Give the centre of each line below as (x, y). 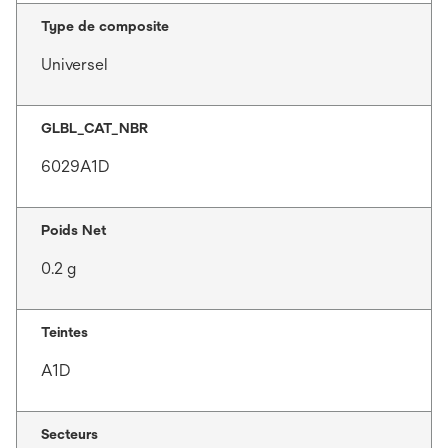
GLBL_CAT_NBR (94, 127)
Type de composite (105, 25)
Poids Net (73, 229)
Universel (74, 64)
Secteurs (69, 433)
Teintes (64, 331)
